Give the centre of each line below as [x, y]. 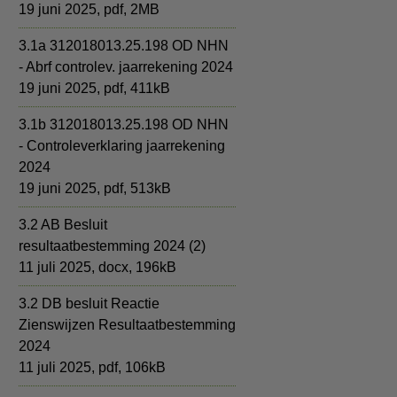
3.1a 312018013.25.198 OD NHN [124, 46]
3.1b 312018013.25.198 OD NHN [124, 125]
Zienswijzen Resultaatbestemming [127, 325]
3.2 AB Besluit [63, 225]
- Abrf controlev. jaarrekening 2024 [126, 67]
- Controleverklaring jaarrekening [122, 146]
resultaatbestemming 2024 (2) [112, 246]
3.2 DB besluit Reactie [89, 304]
